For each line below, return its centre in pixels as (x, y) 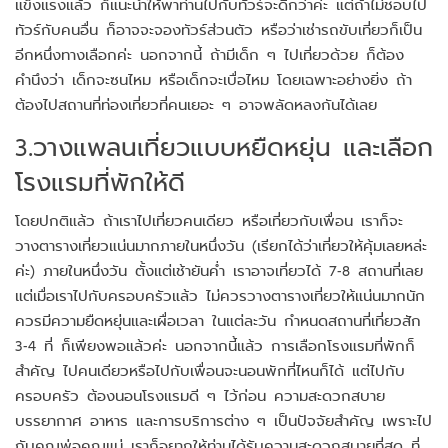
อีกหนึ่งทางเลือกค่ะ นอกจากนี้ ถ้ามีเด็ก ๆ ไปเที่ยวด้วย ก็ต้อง (209, 54)
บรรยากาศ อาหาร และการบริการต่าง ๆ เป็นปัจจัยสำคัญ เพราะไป (223, 420)
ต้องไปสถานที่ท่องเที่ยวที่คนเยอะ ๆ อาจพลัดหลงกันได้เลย (196, 104)
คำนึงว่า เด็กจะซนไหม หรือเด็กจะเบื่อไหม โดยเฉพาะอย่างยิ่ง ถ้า (213, 79)
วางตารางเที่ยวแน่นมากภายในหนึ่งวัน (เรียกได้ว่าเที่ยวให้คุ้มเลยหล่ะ (221, 245)
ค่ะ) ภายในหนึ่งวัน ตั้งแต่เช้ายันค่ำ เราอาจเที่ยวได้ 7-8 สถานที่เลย (219, 270)
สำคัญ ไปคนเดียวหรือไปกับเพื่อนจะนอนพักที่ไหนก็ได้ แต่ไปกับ (210, 370)
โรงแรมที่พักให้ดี (100, 181)
